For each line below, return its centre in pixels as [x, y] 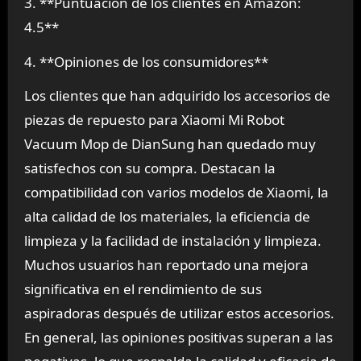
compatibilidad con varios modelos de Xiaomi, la [176, 193]
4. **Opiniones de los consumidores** [146, 61]
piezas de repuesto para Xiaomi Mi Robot [154, 120]
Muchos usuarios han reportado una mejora [166, 265]
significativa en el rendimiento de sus [143, 289]
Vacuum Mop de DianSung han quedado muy [170, 144]
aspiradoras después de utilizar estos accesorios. [179, 313]
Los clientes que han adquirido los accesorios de [177, 96]
